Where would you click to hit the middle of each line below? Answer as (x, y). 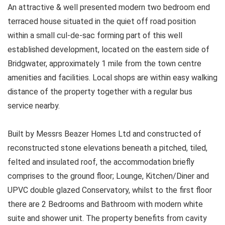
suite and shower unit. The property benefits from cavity (107, 218)
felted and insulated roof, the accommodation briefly (101, 162)
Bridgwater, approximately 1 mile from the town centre (104, 64)
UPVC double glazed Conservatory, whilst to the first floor (110, 190)
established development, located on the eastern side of (108, 50)
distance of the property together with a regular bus (100, 92)
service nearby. (34, 106)
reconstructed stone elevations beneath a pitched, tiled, (107, 148)
